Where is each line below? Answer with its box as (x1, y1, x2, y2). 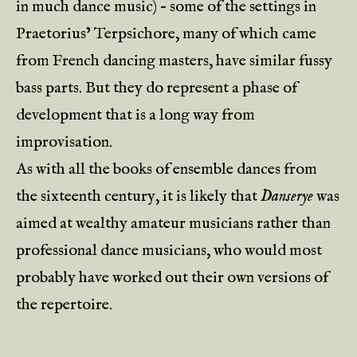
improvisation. (16, 132, 112, 152)
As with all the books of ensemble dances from (16, 159, 317, 179)
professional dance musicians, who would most (16, 241, 322, 261)
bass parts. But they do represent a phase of (16, 78, 297, 98)
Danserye (261, 186, 313, 206)
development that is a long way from (16, 105, 255, 125)
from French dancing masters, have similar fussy (16, 51, 332, 71)
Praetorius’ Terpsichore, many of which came (16, 24, 316, 44)
